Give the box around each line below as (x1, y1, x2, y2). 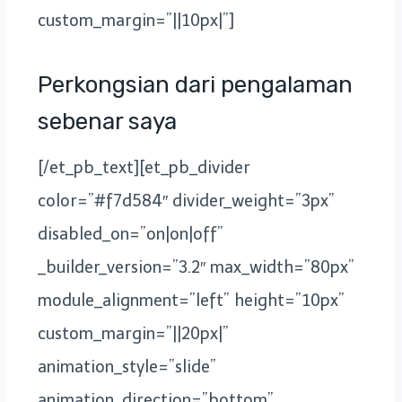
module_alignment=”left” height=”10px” (38, 290, 345, 310)
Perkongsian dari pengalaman (38, 70, 353, 99)
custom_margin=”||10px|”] (38, 10, 234, 31)
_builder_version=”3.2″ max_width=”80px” (38, 257, 354, 277)
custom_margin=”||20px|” (38, 323, 229, 344)
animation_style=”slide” (38, 356, 216, 377)
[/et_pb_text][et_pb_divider (38, 157, 250, 178)
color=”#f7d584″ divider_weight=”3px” (38, 190, 335, 211)
